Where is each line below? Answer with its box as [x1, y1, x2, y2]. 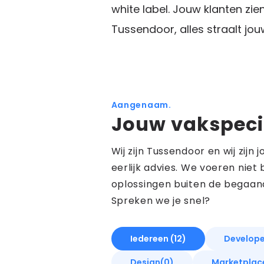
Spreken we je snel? [111, 194, 210, 207]
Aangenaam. [111, 99, 171, 111]
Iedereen [130, 233, 170, 245]
